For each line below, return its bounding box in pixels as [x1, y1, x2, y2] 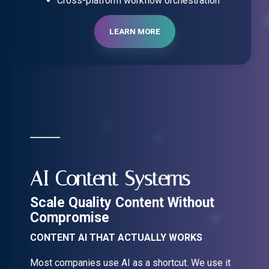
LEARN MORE [109, 26, 160, 36]
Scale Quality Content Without [30, 194, 214, 211]
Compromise [30, 209, 109, 226]
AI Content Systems [30, 166, 190, 190]
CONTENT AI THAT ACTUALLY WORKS [30, 231, 202, 243]
